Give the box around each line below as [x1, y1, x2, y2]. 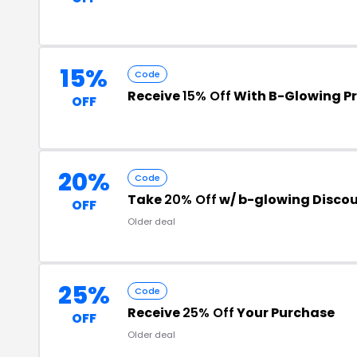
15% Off [182, 86, 231, 105]
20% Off [164, 190, 217, 209]
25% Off [182, 303, 234, 322]
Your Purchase [234, 303, 335, 322]
